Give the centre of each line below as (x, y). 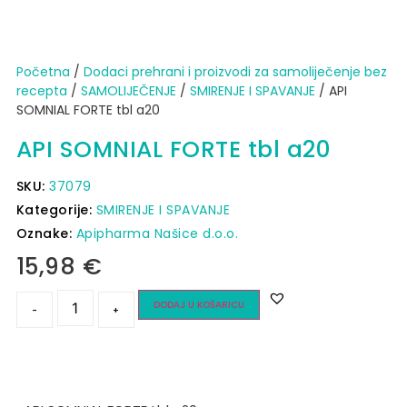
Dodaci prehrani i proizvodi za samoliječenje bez (235, 71)
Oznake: (46, 233)
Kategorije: (56, 209)
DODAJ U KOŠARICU (199, 304)
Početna (43, 71)
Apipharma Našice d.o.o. (157, 233)
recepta (41, 90)
